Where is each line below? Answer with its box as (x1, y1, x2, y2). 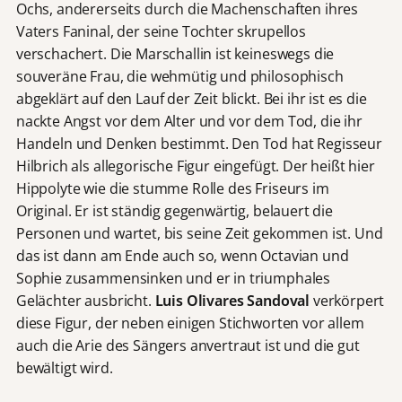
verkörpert (310, 291, 385, 311)
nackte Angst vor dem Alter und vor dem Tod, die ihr (15, 111, 363, 132)
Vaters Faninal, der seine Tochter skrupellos (15, 22, 306, 42)
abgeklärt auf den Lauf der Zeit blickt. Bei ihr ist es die (15, 89, 367, 109)
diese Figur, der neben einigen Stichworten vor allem (15, 313, 364, 334)
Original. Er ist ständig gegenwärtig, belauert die (15, 201, 333, 222)
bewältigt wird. (15, 358, 113, 379)
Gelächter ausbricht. (15, 291, 155, 311)
